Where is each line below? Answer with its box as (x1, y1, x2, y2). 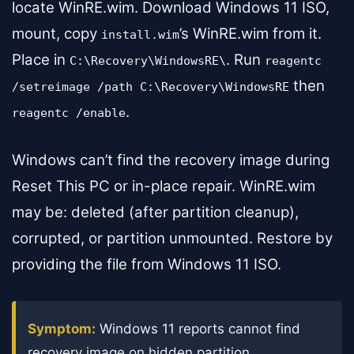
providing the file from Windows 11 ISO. (12, 254, 281, 273)
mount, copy (12, 24, 101, 43)
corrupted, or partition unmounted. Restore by (12, 228, 333, 247)
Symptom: (28, 320, 96, 337)
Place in (12, 50, 70, 69)
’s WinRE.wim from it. (179, 24, 322, 43)
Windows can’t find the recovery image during (12, 150, 330, 169)
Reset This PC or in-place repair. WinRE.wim (12, 176, 315, 195)
